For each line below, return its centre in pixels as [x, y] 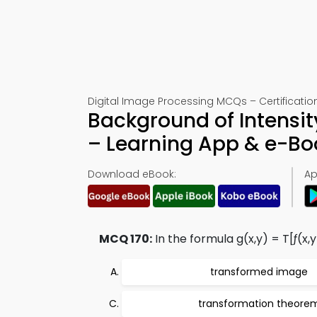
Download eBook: [132, 174]
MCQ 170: [126, 239]
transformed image [259, 272]
